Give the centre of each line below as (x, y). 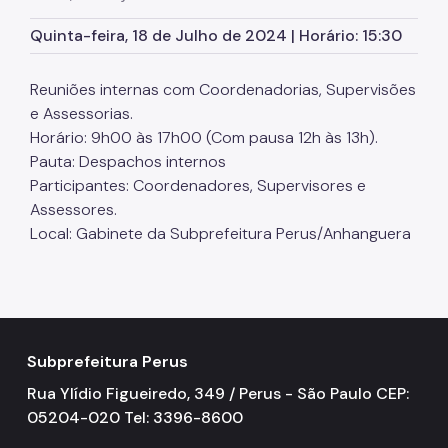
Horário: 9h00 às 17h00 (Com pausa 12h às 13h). (204, 137)
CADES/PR (80, 136)
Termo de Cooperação (120, 174)
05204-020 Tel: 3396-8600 (135, 417)
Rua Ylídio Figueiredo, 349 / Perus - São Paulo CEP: (218, 393)
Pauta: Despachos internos (128, 161)
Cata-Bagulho (92, 98)
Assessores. (73, 209)
